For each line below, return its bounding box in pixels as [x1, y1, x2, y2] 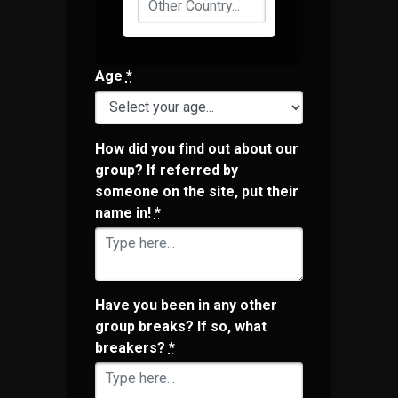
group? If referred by [94, 161, 238, 179]
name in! [94, 203, 155, 221]
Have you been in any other [94, 296, 277, 314]
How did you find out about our [94, 139, 298, 157]
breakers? [94, 338, 169, 356]
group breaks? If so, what [94, 317, 267, 335]
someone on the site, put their [94, 182, 298, 200]
